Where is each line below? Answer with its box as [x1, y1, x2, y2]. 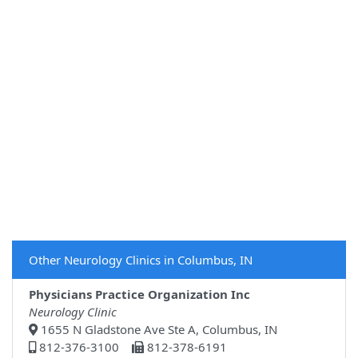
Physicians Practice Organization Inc [29, 286, 250, 303]
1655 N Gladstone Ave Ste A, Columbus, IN [38, 321, 277, 338]
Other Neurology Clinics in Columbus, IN [29, 252, 253, 268]
